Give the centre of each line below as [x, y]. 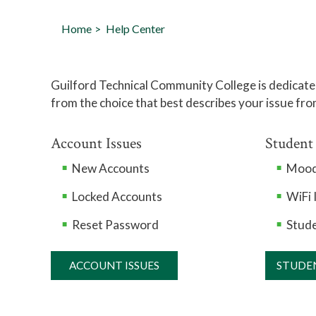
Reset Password [115, 225]
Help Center [135, 29]
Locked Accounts [117, 196]
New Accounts [111, 168]
